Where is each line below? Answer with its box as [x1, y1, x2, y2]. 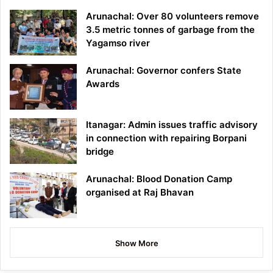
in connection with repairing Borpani [86, 132, 247, 144]
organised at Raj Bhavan [86, 186, 194, 199]
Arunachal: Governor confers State [86, 65, 241, 77]
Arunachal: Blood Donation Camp [86, 173, 232, 185]
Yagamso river [86, 37, 150, 49]
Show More [115, 238, 158, 249]
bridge [86, 146, 114, 158]
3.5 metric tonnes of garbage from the [86, 24, 255, 36]
